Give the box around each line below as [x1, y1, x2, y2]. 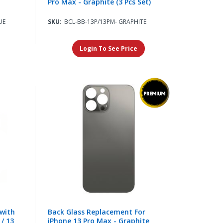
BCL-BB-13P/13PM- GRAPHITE [64, 17, 146, 26]
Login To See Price [80, 44, 138, 53]
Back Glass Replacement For [47, 207, 145, 217]
